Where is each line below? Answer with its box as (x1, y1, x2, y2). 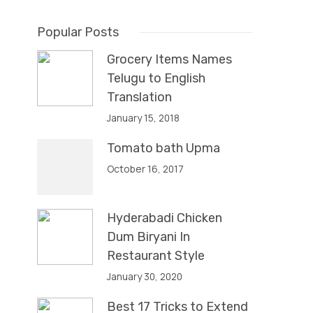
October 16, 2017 (107, 162, 184, 175)
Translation (107, 89, 173, 105)
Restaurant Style (107, 248, 205, 263)
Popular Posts (37, 24, 119, 40)
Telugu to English (107, 71, 206, 86)
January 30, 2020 (107, 270, 183, 283)
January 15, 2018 (107, 111, 180, 124)
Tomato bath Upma (107, 140, 221, 156)
